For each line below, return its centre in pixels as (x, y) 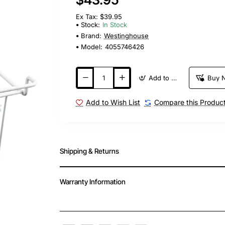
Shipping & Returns (90, 151)
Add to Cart (174, 78)
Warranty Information (93, 182)
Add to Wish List (113, 102)
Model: (92, 47)
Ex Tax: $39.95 (99, 17)
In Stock (115, 25)
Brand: (91, 36)
